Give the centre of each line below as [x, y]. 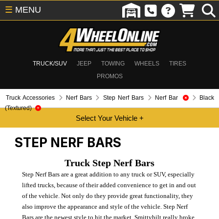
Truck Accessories [31, 98]
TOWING [113, 64]
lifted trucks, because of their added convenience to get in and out [109, 185]
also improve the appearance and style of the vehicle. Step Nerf [105, 206]
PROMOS [109, 76]
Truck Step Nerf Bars [109, 163]
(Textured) [18, 108]
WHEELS [147, 64]
